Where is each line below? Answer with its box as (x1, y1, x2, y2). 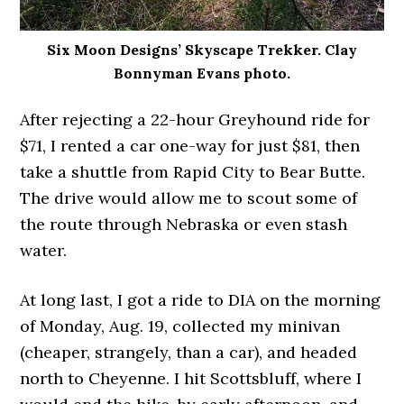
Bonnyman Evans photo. (114, 64, 290, 83)
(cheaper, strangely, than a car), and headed (20, 342, 358, 363)
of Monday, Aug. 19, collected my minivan (20, 316, 341, 337)
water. (20, 240, 68, 262)
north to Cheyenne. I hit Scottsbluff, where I (20, 368, 363, 390)
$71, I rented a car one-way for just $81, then (20, 135, 361, 157)
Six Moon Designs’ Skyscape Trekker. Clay (47, 41, 357, 60)
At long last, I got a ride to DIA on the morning (20, 289, 381, 311)
